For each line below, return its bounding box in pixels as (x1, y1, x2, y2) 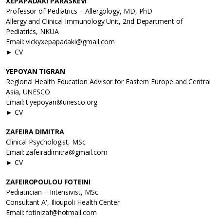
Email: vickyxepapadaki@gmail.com (6, 37, 115, 47)
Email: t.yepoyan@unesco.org (6, 97, 97, 107)
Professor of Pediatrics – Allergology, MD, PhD (6, 6, 153, 16)
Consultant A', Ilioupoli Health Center (6, 198, 120, 207)
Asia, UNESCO (6, 87, 51, 97)
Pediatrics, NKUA (6, 27, 59, 36)
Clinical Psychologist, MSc (6, 137, 86, 147)
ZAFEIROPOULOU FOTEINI (6, 177, 91, 187)
